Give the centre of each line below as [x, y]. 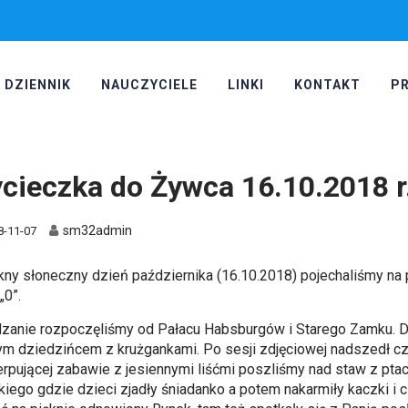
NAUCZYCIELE [149, 85]
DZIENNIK [37, 85]
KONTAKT [327, 85]
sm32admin [98, 231]
